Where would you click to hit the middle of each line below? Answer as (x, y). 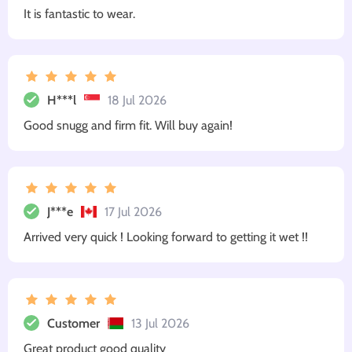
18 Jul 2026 (137, 100)
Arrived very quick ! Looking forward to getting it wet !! (166, 237)
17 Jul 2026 (133, 211)
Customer (73, 323)
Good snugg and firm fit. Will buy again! (128, 126)
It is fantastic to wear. (79, 14)
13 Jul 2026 (160, 323)
